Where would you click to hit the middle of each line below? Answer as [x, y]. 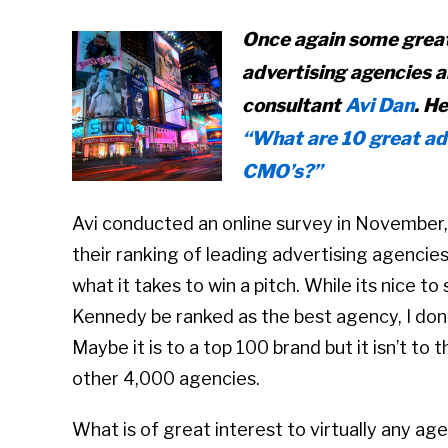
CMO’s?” [282, 172]
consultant [293, 106]
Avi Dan [379, 106]
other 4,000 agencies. [166, 379]
